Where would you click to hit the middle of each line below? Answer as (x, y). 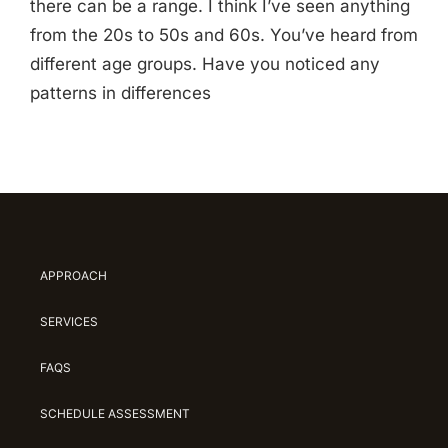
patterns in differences (120, 93)
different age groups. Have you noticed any (205, 64)
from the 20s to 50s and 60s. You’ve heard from (224, 35)
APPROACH (73, 276)
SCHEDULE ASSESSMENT (114, 414)
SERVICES (68, 322)
